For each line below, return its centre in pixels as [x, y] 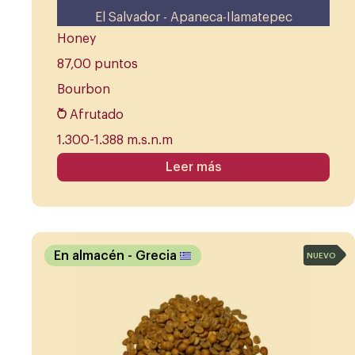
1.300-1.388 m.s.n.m [115, 141]
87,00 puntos [97, 65]
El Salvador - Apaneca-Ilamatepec [193, 18]
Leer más [193, 168]
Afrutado [97, 115]
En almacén [91, 256]
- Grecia [154, 256]
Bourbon [84, 90]
